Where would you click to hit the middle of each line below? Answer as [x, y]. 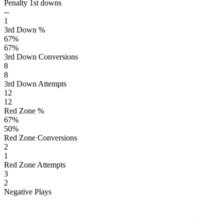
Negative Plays [28, 191]
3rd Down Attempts [35, 83]
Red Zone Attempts [35, 164]
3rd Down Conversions [41, 56]
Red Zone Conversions [40, 137]
